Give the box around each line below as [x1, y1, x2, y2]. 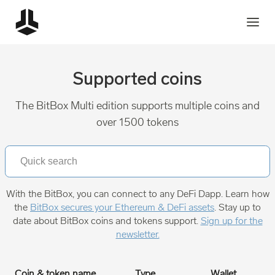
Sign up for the [200, 215, 263, 227]
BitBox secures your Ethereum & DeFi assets [30, 201, 214, 213]
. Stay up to [214, 201, 261, 213]
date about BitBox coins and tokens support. [12, 215, 201, 227]
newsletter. [115, 228, 160, 240]
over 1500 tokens [96, 115, 179, 129]
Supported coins [73, 72, 202, 89]
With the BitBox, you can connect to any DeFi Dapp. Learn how [6, 188, 269, 199]
